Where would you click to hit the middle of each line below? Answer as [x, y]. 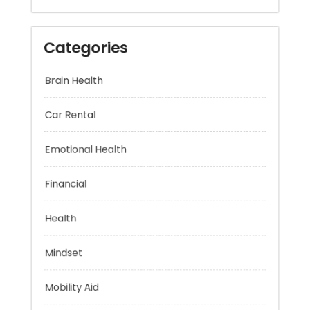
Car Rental [60, 134]
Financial [54, 211]
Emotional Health [77, 172]
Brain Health [64, 94]
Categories [77, 57]
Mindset [52, 289]
